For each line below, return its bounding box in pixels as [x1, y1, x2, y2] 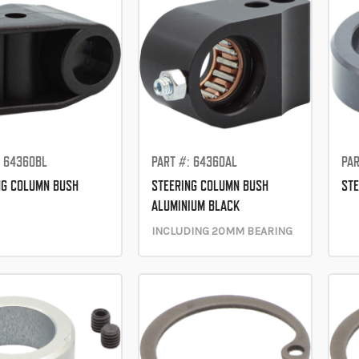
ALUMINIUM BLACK [151, 196, 240, 214]
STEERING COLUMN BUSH [151, 176, 268, 194]
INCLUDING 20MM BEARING [151, 224, 292, 238]
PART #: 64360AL [151, 152, 237, 170]
